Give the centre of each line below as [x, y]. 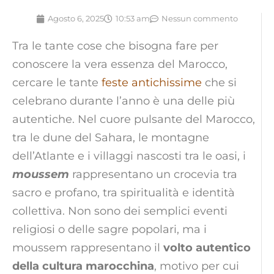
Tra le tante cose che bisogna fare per [115, 46]
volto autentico [207, 248]
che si [219, 83]
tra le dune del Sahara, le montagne [111, 138]
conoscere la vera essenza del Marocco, [120, 65]
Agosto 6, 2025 [76, 19]
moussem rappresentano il [88, 248]
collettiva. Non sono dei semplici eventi [120, 211]
